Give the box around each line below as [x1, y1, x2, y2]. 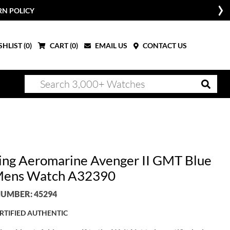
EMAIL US [93, 41, 127, 50]
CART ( [48, 41, 72, 50]
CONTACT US [141, 41, 187, 50]
